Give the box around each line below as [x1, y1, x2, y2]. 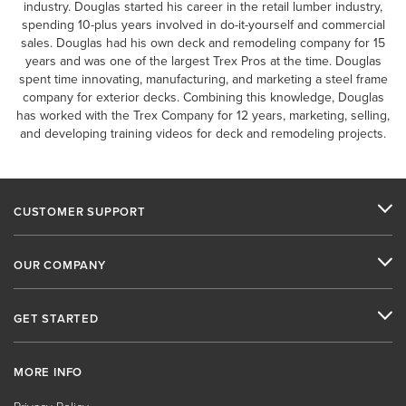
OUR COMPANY [14, 256, 106, 274]
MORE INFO [14, 362, 83, 381]
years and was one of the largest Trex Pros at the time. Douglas [24, 51, 382, 71]
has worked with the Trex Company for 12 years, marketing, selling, [16, 105, 390, 125]
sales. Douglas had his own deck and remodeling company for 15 [21, 33, 385, 53]
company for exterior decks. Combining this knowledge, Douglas [22, 87, 384, 107]
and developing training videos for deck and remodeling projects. [20, 123, 386, 143]
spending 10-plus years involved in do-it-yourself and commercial [21, 14, 385, 34]
